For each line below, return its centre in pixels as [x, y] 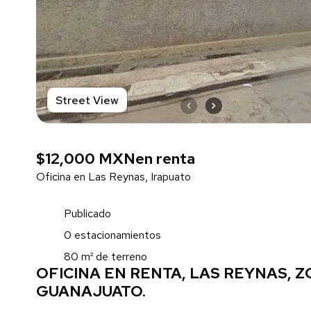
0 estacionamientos [112, 235]
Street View [87, 100]
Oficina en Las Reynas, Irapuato [114, 177]
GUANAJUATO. [91, 291]
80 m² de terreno [106, 257]
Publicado [87, 213]
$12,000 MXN [86, 159]
